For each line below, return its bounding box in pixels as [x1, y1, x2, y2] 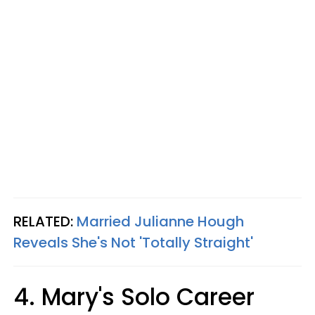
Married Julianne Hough [77, 212, 244, 231]
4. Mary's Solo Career [13, 281, 255, 314]
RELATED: [13, 212, 77, 231]
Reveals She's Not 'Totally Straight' [13, 233, 253, 252]
